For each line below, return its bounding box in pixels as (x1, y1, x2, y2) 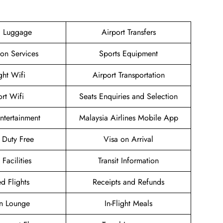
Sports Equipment (99, 48, 158, 60)
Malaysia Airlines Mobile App (79, 112, 178, 124)
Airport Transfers (101, 26, 156, 38)
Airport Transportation (92, 69, 165, 81)
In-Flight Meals (105, 198, 152, 210)
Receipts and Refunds (93, 176, 164, 188)
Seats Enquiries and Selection (79, 91, 178, 103)
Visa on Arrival (104, 133, 153, 145)
